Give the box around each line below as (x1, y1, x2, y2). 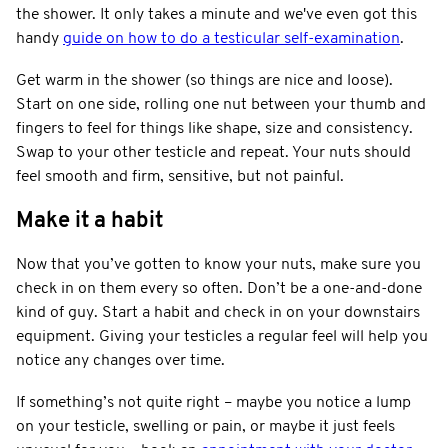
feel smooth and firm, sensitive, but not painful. (16, 168, 344, 185)
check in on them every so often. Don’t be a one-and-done (16, 280, 422, 297)
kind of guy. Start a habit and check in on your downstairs (16, 304, 420, 321)
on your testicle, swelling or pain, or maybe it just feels (16, 418, 395, 435)
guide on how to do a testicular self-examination (63, 30, 400, 47)
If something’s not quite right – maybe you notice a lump (16, 394, 411, 411)
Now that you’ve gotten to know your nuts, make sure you (16, 256, 421, 273)
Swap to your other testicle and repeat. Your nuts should (16, 144, 411, 161)
